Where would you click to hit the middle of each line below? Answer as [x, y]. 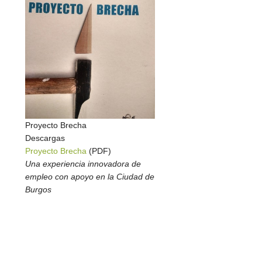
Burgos [38, 189]
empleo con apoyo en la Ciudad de [90, 176]
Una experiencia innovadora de [83, 163]
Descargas [45, 138]
